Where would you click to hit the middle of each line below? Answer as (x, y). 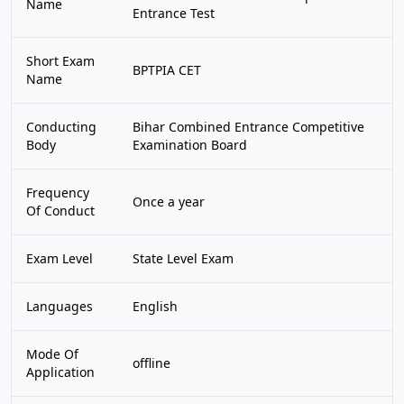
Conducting (61, 127)
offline (151, 363)
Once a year (169, 202)
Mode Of (52, 354)
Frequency (58, 193)
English (155, 306)
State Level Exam (183, 258)
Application (60, 372)
